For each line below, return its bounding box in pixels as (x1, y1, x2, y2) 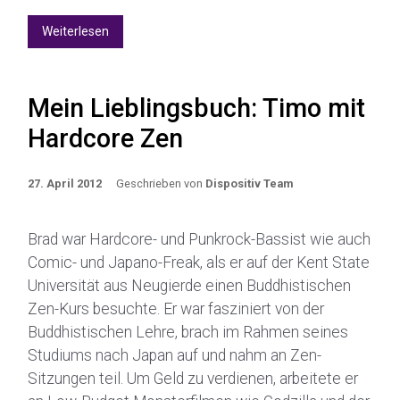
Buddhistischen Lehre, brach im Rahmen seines (28, 323, 348, 341)
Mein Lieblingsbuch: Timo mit (28, 93, 365, 123)
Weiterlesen (42, 24, 109, 38)
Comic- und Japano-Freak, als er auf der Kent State (28, 254, 370, 271)
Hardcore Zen (28, 123, 183, 154)
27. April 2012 (28, 177, 102, 190)
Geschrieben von (116, 177, 205, 190)
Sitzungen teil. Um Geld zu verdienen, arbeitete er (28, 370, 358, 387)
